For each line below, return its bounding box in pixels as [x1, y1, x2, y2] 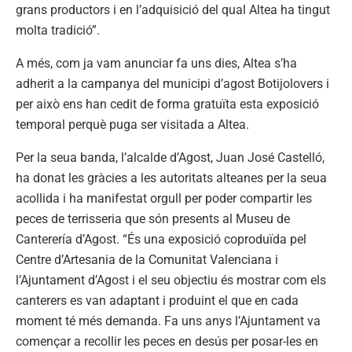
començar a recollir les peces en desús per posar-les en [16, 333, 318, 349]
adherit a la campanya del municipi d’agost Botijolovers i [16, 75, 329, 91]
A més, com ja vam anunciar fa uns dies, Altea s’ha [16, 55, 297, 71]
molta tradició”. [16, 22, 100, 38]
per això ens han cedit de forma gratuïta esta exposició [16, 96, 319, 112]
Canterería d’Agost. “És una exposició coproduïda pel [16, 231, 306, 247]
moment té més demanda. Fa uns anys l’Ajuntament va [16, 313, 321, 328]
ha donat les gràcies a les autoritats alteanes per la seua [16, 170, 327, 185]
